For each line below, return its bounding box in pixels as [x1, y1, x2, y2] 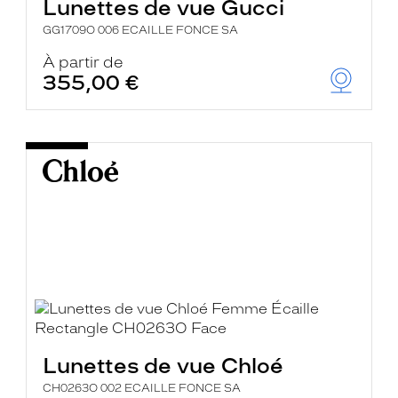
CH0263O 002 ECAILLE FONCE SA [43, 382, 242, 394]
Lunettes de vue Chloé [43, 353, 284, 378]
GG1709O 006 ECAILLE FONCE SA [43, 24, 239, 36]
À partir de [43, 53, 124, 71]
